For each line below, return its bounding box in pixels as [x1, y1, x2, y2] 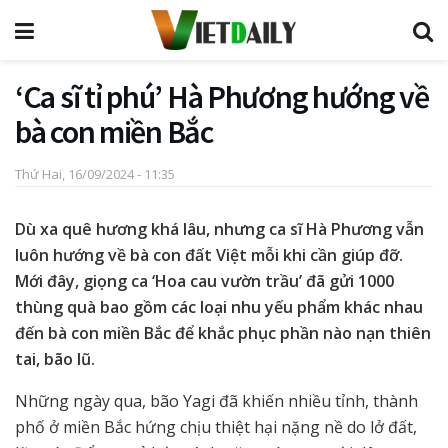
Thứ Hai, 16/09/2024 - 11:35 [15, 164, 175, 183]
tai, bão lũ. [15, 347, 95, 370]
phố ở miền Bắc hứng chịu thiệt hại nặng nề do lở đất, [15, 415, 417, 438]
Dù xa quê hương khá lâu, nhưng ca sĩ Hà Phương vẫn [15, 217, 424, 240]
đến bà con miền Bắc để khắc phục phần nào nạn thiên [15, 321, 431, 344]
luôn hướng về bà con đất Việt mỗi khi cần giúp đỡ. [15, 243, 403, 266]
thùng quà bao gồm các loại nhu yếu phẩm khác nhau [15, 295, 423, 318]
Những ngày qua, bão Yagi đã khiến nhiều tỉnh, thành [15, 389, 418, 412]
